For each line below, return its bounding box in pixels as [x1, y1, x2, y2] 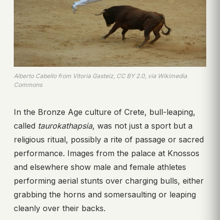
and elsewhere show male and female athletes [14, 162, 186, 172]
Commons [14, 81, 42, 88]
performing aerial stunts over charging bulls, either [14, 175, 204, 186]
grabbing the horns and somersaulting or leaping [14, 189, 196, 199]
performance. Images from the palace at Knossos [14, 148, 199, 158]
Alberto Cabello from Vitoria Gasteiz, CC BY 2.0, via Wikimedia [14, 72, 187, 80]
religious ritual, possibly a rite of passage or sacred [14, 134, 204, 144]
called [14, 120, 38, 131]
